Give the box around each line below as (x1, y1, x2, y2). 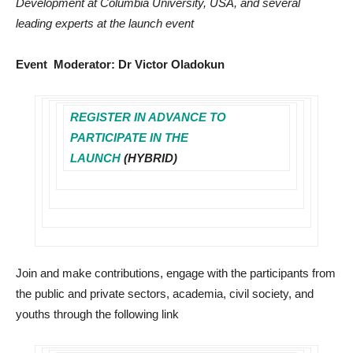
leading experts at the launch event (16, 17, 194, 30)
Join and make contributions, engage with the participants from (16, 266, 336, 280)
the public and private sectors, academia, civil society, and (16, 287, 314, 300)
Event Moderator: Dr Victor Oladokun (16, 58, 225, 71)
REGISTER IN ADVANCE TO (70, 110, 226, 124)
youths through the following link (16, 307, 179, 321)
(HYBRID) (124, 151, 177, 165)
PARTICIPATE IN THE (70, 131, 188, 144)
